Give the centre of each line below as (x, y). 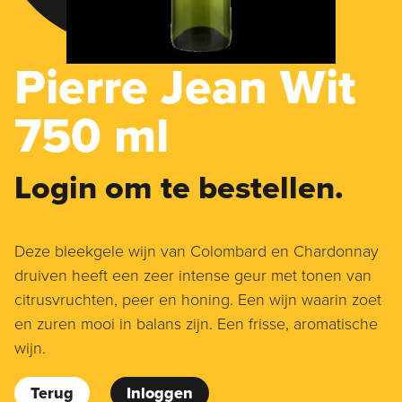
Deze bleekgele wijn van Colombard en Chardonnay (197, 252)
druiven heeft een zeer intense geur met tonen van (193, 276)
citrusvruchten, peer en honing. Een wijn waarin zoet (198, 300)
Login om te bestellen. (179, 188)
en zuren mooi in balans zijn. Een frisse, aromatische (196, 324)
